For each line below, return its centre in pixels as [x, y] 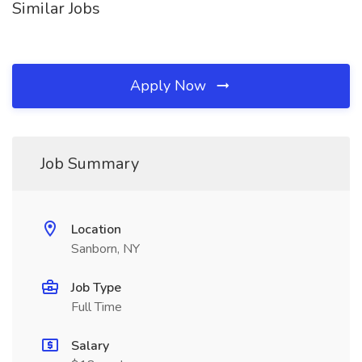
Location [96, 229]
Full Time [97, 307]
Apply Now [170, 86]
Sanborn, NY [105, 249]
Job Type [96, 288]
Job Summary [90, 164]
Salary [90, 346]
